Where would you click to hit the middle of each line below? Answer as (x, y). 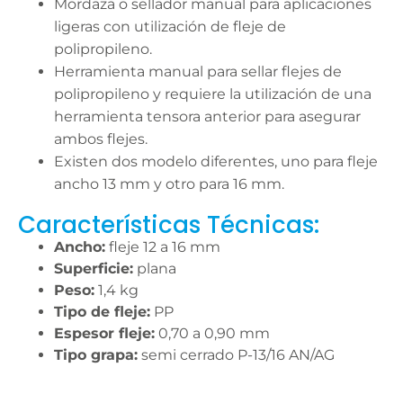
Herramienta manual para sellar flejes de (198, 72)
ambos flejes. (101, 139)
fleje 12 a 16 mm (163, 247)
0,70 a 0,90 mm (212, 333)
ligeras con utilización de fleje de (170, 27)
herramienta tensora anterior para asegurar (207, 116)
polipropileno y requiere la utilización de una (213, 94)
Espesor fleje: (104, 333)
